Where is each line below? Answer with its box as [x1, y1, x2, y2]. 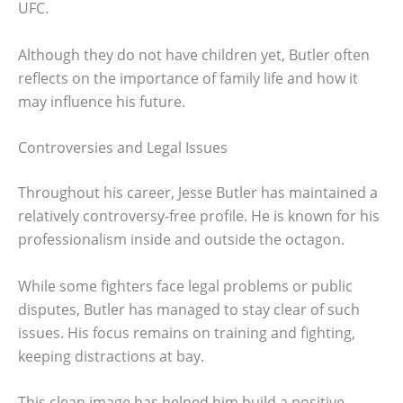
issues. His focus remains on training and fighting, [18, 322, 355, 343]
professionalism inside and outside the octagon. [18, 229, 345, 250]
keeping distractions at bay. [18, 345, 204, 366]
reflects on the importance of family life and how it [18, 67, 358, 88]
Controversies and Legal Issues [18, 138, 228, 158]
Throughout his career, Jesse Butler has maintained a [18, 183, 378, 203]
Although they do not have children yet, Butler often [18, 44, 370, 65]
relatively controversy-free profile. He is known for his [18, 206, 380, 227]
